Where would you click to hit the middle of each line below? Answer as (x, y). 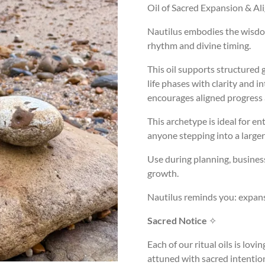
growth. (163, 173)
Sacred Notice (177, 220)
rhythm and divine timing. (199, 45)
